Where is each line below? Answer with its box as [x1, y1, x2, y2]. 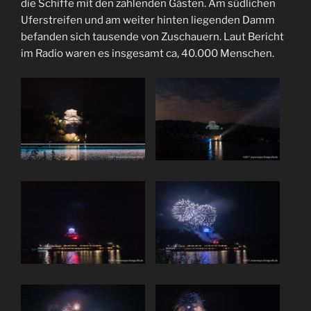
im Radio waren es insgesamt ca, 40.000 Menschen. [21, 47, 274, 60]
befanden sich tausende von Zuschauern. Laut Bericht [21, 31, 284, 43]
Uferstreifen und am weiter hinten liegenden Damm [21, 14, 275, 26]
